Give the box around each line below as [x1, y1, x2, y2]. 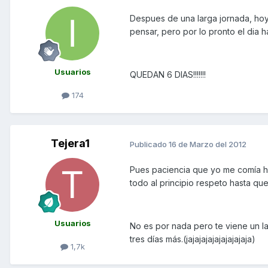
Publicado [130, 139, 169, 149]
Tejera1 [50, 137, 90, 150]
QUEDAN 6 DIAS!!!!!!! [130, 69, 206, 80]
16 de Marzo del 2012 [169, 139, 246, 149]
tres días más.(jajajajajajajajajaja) [130, 234, 255, 245]
